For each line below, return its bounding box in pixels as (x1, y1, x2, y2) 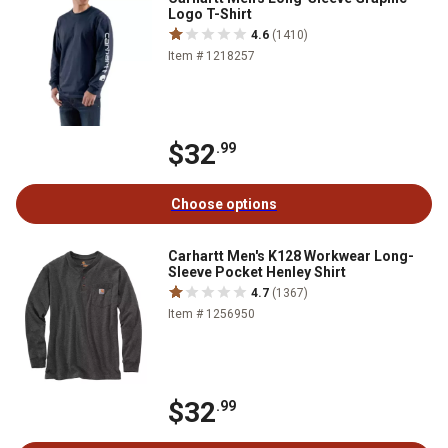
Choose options (171, 195, 277, 212)
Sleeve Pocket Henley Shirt (168, 263, 346, 280)
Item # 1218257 (168, 48, 255, 63)
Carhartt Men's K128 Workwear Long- (168, 247, 414, 264)
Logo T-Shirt (168, 5, 252, 22)
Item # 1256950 (168, 306, 255, 321)
